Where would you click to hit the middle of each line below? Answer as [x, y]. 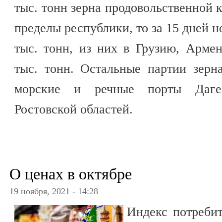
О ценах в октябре [71, 174]
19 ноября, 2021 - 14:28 [54, 191]
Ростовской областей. [74, 109]
